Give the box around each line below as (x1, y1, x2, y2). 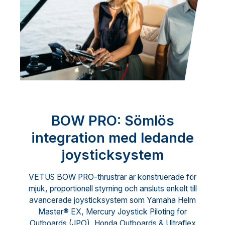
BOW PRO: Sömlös (51, 112, 174, 130)
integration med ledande (31, 129, 194, 147)
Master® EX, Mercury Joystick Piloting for (38, 206, 187, 216)
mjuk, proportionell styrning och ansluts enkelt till (28, 183, 197, 193)
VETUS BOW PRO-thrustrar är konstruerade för (29, 172, 196, 182)
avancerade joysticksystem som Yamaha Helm (29, 195, 196, 205)
